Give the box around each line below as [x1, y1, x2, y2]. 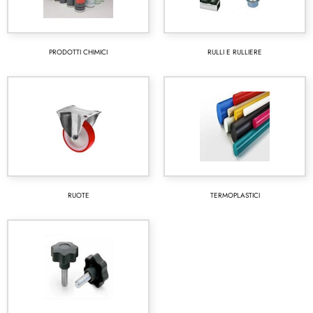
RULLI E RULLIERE [208, 47, 262, 57]
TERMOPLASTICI [210, 190, 260, 201]
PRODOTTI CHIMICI [49, 47, 108, 57]
